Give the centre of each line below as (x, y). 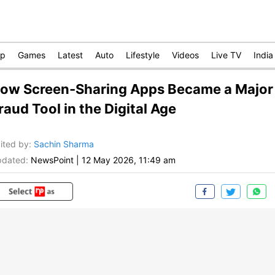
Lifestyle (143, 55)
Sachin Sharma (64, 144)
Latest (70, 55)
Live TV (226, 55)
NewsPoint (52, 160)
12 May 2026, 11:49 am (129, 160)
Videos (185, 55)
